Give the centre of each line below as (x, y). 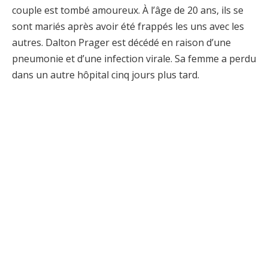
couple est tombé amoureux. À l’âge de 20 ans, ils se (128, 10)
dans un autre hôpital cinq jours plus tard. (106, 75)
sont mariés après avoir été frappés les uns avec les (128, 27)
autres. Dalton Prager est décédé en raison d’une (121, 43)
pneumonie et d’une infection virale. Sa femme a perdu (134, 59)
